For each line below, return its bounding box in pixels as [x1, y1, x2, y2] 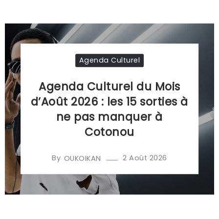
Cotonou [85, 124, 134, 140]
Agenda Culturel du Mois [39, 79, 180, 95]
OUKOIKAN [64, 153, 101, 163]
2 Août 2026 [123, 153, 167, 163]
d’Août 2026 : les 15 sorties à [30, 94, 188, 110]
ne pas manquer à [56, 109, 163, 125]
